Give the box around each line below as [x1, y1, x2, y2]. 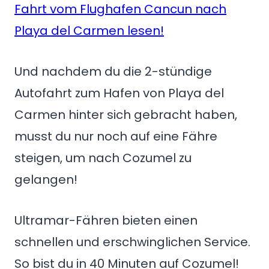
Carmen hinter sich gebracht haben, [14, 106, 237, 124]
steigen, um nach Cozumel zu [14, 150, 192, 167]
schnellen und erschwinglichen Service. [14, 234, 250, 251]
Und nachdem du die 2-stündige [14, 63, 212, 80]
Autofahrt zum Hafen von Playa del [14, 85, 224, 102]
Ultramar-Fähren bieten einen [14, 212, 198, 229]
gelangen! [14, 171, 77, 189]
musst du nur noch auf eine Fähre [14, 128, 217, 145]
